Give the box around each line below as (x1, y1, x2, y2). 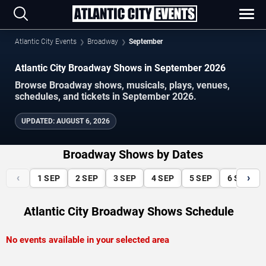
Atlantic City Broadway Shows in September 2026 (204, 62, 226, 74)
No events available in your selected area (6, 234, 169, 245)
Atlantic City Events (15, 37, 77, 46)
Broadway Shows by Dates (63, 147, 203, 161)
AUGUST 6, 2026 (56, 116, 110, 125)
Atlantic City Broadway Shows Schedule (23, 204, 234, 218)
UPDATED (21, 116, 53, 125)
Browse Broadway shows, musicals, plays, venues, (15, 79, 230, 91)
